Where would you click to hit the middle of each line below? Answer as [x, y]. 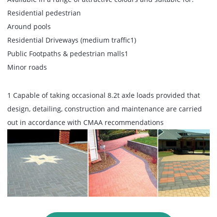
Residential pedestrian [44, 13]
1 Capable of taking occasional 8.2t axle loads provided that [104, 95]
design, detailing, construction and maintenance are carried [105, 108]
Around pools [29, 26]
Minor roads [27, 67]
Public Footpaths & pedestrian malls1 [68, 53]
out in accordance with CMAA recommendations [85, 122]
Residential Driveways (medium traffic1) [72, 40]
